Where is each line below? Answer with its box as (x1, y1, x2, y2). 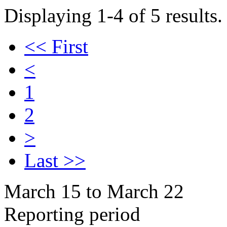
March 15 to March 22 (4, 180, 184, 202)
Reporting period (4, 203, 140, 225)
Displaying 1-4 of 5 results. (4, 5, 222, 26)
